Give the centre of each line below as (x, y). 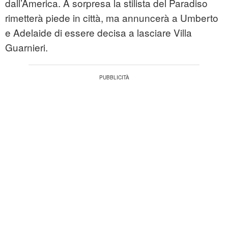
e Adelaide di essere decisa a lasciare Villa (98, 33)
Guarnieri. (26, 47)
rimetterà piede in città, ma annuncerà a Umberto (112, 18)
